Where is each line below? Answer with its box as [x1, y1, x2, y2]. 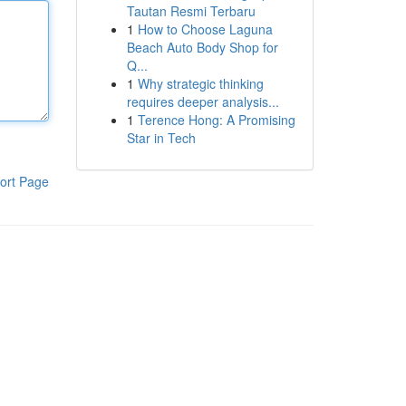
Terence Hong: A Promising [137, 111, 295, 129]
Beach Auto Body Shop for [126, 38, 278, 56]
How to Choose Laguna [137, 20, 273, 38]
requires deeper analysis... [126, 92, 279, 111]
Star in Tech [126, 129, 196, 147]
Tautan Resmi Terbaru [126, 2, 256, 20]
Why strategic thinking [137, 74, 264, 92]
